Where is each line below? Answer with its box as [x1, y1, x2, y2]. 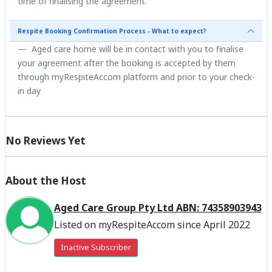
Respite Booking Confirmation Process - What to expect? [17, 26, 206, 35]
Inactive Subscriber [60, 242, 131, 253]
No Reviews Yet [5, 133, 86, 148]
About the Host [5, 173, 86, 188]
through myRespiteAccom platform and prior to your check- [17, 70, 255, 83]
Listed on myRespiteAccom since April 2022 [53, 217, 250, 231]
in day [17, 84, 41, 97]
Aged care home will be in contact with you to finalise [29, 42, 243, 55]
